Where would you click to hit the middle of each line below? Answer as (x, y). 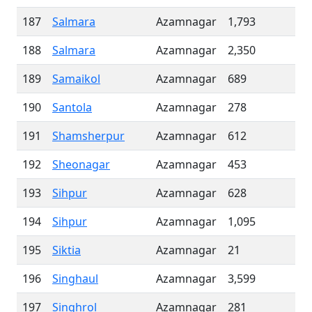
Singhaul (75, 279)
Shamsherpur (88, 136)
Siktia (67, 250)
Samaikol (76, 79)
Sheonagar (81, 164)
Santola (72, 107)
